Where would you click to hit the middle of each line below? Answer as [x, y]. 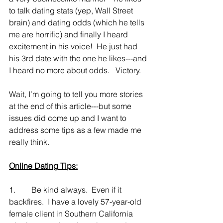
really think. [29, 142]
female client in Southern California [72, 214]
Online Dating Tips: [43, 166]
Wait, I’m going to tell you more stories [77, 94]
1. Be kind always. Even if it [66, 190]
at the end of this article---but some [71, 106]
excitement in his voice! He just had [74, 47]
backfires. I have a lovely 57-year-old [76, 202]
